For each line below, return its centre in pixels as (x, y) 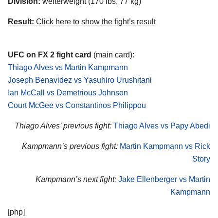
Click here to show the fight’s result (95, 22)
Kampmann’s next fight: (76, 179)
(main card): (113, 55)
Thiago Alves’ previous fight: (63, 126)
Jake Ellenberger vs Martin (164, 179)
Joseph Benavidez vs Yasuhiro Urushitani (80, 80)
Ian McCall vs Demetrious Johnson (68, 93)
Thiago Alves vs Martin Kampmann (68, 68)
